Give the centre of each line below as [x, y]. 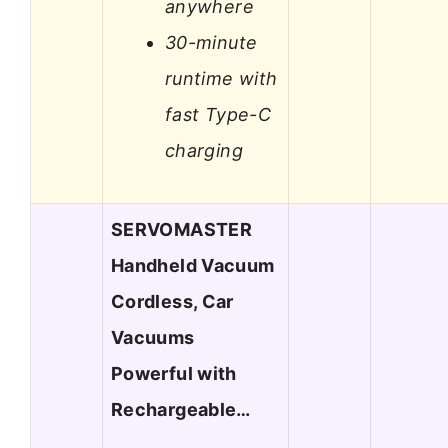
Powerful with [174, 374]
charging [204, 150]
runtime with [221, 78]
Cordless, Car [172, 302]
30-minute [211, 42]
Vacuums [153, 338]
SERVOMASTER [181, 230]
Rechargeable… [181, 410]
